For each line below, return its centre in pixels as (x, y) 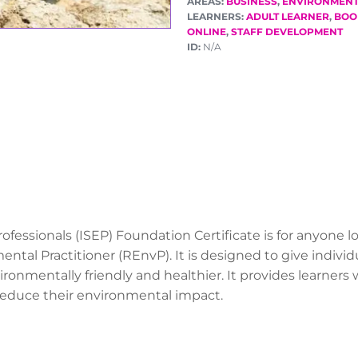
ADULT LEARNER (288, 16)
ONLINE (207, 31)
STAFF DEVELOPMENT (287, 31)
